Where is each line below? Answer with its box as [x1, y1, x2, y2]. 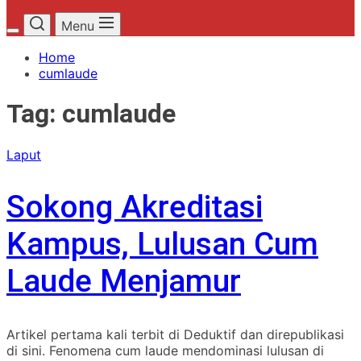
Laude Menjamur [6, 263, 241, 301]
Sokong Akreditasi [6, 189, 263, 226]
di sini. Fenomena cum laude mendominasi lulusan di [6, 342, 324, 359]
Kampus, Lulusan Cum [6, 226, 318, 263]
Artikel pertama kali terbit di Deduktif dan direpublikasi [6, 326, 344, 342]
